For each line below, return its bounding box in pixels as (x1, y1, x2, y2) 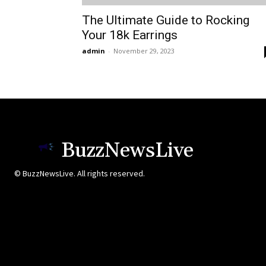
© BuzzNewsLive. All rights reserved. (14, 168, 145, 179)
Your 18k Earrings (82, 28, 178, 43)
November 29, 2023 (113, 46, 175, 56)
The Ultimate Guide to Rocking (82, 13, 249, 28)
